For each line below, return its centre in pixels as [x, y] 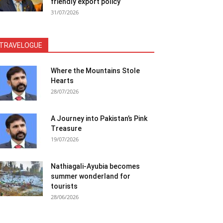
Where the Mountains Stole [95, 71]
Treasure [66, 128]
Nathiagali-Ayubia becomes [95, 166]
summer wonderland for [91, 176]
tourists [64, 186]
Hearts [62, 81]
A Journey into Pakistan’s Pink [99, 118]
